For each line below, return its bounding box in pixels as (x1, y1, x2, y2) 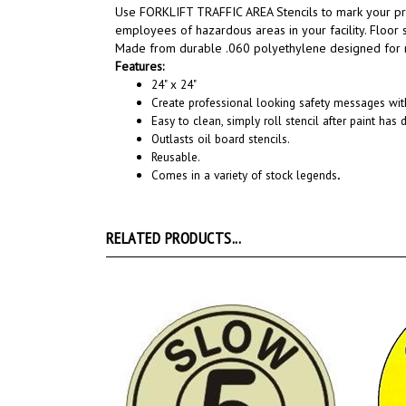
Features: (115, 58, 164, 74)
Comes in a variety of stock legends (151, 167, 337, 183)
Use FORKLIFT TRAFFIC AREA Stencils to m (115, 4, 346, 20)
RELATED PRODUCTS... (106, 227, 242, 248)
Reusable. (151, 149, 200, 165)
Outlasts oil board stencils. (151, 130, 290, 147)
